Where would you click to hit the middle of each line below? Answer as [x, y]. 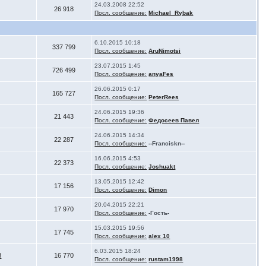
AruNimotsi [165, 51]
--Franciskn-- [167, 143]
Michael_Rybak [171, 13]
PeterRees [164, 97]
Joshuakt [162, 167]
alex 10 [159, 236]
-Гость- [159, 213]
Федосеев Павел [174, 120]
